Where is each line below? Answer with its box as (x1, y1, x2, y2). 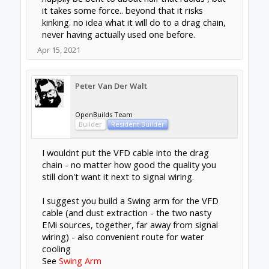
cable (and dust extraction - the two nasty (41, 207, 211, 219)
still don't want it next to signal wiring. (41, 171, 194, 183)
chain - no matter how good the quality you (41, 159, 216, 171)
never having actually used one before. (41, 28, 195, 40)
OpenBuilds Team (74, 110, 133, 119)
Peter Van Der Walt (74, 80, 147, 91)
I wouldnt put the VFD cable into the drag (41, 147, 209, 159)
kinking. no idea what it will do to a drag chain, (41, 16, 226, 28)
